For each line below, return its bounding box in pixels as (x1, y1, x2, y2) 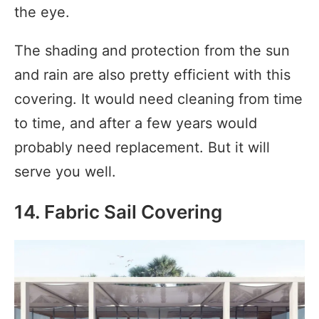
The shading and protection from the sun (14, 41, 290, 59)
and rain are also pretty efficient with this (14, 66, 291, 83)
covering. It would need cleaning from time (14, 90, 303, 108)
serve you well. (14, 162, 116, 180)
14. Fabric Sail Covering (14, 200, 222, 223)
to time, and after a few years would (14, 114, 257, 132)
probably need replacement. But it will (14, 138, 270, 156)
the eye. (14, 3, 70, 21)
